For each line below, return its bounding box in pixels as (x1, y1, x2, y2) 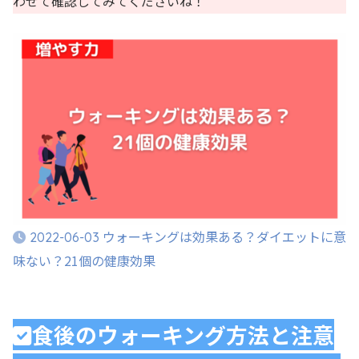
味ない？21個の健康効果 (13, 251, 155, 271)
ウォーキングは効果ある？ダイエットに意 (103, 227, 346, 247)
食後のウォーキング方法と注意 (32, 319, 334, 351)
